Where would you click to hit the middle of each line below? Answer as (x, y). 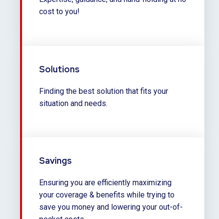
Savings (55, 161)
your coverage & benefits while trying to (107, 195)
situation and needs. (74, 103)
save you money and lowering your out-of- (111, 207)
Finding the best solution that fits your (104, 91)
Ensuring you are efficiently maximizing (105, 183)
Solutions (59, 69)
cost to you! (60, 11)
